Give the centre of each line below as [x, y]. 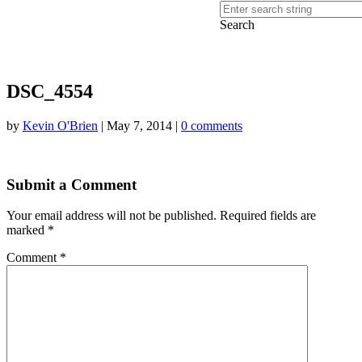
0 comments [212, 125]
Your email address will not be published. [112, 216]
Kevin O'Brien [60, 125]
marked [27, 230]
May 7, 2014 [139, 125]
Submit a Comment [72, 184]
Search [237, 25]
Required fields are [268, 216]
